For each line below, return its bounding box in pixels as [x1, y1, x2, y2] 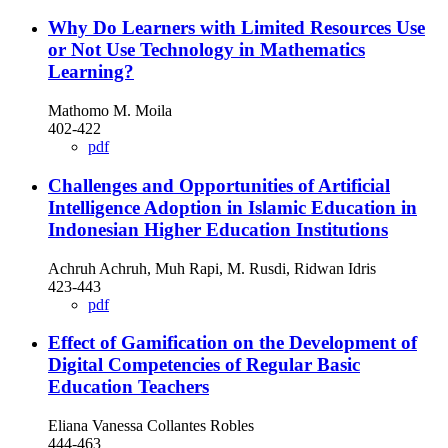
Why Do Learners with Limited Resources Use [48, 17, 425, 39]
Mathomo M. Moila [48, 102, 172, 120]
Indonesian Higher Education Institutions [48, 218, 388, 240]
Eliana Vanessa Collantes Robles [48, 417, 254, 435]
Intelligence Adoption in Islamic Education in [48, 196, 417, 218]
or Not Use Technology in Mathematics [48, 39, 365, 61]
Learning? [48, 61, 134, 83]
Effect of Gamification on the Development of [48, 332, 417, 354]
